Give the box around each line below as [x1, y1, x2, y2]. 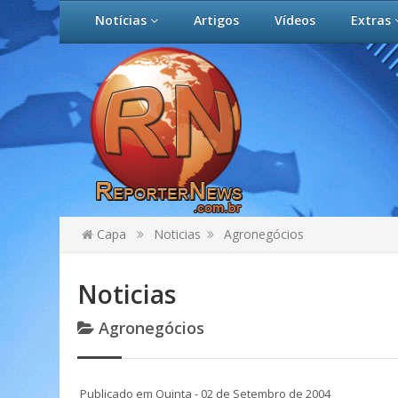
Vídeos [275, 12, 315, 28]
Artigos [194, 12, 239, 28]
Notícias [95, 12, 150, 28]
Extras [351, 12, 394, 28]
